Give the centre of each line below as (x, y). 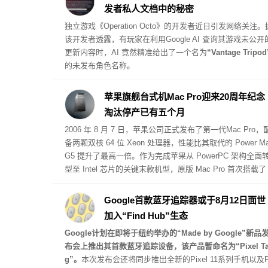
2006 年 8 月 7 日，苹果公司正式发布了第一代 (145, 130)
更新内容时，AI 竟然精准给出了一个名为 (135, 52)
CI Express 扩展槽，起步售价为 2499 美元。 (142, 182)
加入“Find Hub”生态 (146, 216)
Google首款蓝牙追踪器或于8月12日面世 (185, 200)
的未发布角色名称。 (99, 66)
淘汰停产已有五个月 (144, 112)
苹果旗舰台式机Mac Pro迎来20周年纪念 (184, 97)
